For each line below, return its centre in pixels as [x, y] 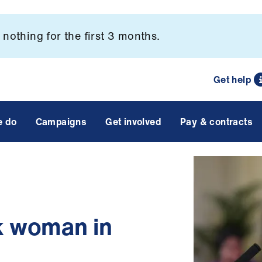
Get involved [133, 122]
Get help [232, 80]
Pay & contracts [216, 122]
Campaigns [61, 122]
